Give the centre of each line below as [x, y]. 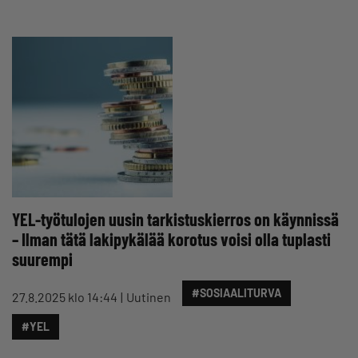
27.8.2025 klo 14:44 [65, 297]
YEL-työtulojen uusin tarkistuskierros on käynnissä [175, 219]
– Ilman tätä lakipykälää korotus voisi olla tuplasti [171, 239]
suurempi [42, 259]
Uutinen [149, 297]
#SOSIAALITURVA [237, 293]
